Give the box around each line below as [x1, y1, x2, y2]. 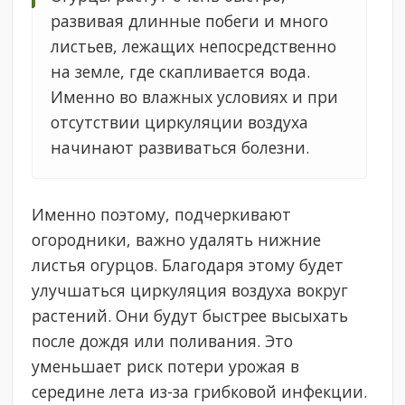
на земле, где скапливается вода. [51, 61, 311, 83]
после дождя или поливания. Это [32, 330, 294, 353]
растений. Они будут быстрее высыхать [32, 305, 349, 327]
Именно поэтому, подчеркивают [32, 203, 292, 226]
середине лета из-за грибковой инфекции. [32, 381, 368, 403]
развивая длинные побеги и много [51, 10, 329, 33]
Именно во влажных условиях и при [51, 86, 339, 108]
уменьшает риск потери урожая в [32, 355, 300, 378]
